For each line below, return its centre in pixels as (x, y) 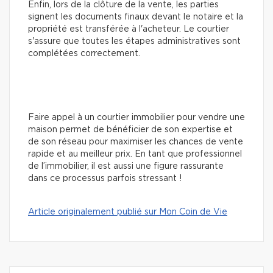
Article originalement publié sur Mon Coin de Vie (128, 212)
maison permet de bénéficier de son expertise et (130, 129)
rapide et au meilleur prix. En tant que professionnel (135, 154)
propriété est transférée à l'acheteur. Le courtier (129, 29)
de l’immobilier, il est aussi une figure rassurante (126, 166)
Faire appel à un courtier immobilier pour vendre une (136, 117)
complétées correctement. (84, 53)
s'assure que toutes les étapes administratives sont (134, 41)
